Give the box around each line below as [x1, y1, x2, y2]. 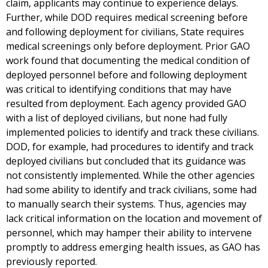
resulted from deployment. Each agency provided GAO [6, 97, 246, 111]
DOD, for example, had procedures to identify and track [6, 140, 254, 154]
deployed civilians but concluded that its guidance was [6, 154, 246, 168]
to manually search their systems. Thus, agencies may [6, 197, 246, 211]
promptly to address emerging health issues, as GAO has [6, 240, 260, 254]
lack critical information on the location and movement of [6, 212, 262, 226]
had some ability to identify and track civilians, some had [6, 183, 257, 197]
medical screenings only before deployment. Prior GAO [6, 39, 250, 53]
